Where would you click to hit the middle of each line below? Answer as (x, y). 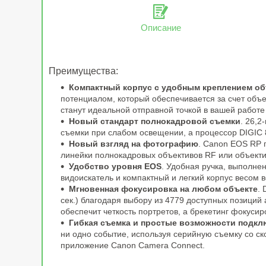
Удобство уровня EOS (115, 167)
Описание (161, 27)
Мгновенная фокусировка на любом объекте (163, 189)
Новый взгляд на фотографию (134, 144)
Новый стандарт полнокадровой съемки (155, 121)
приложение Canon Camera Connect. (133, 246)
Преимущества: (83, 71)
